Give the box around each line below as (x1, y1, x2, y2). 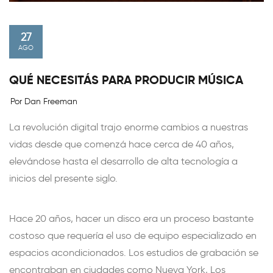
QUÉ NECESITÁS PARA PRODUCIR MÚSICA (9, 71, 243, 88)
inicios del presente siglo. (9, 172, 118, 184)
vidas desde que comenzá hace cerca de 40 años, (9, 138, 234, 150)
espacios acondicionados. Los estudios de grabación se (9, 246, 258, 258)
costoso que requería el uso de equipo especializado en (9, 229, 257, 241)
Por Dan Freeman (10, 96, 77, 107)
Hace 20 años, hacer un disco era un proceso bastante (9, 212, 253, 224)
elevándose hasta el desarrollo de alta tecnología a (9, 155, 238, 167)
